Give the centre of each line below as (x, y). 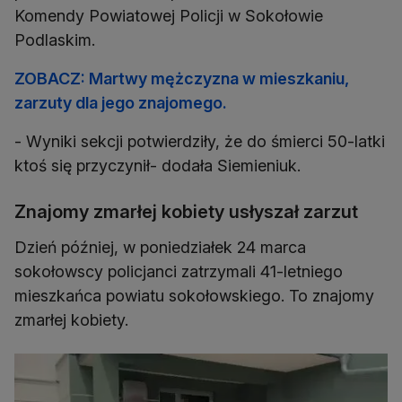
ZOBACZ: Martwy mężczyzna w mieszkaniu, (182, 79)
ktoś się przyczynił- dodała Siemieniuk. (157, 166)
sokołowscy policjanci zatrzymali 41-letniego (179, 272)
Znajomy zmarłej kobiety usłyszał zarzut (186, 212)
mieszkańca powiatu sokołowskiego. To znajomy (194, 296)
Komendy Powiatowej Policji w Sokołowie (169, 16)
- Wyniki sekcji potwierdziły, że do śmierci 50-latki (200, 142)
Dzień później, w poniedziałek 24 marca (160, 248)
